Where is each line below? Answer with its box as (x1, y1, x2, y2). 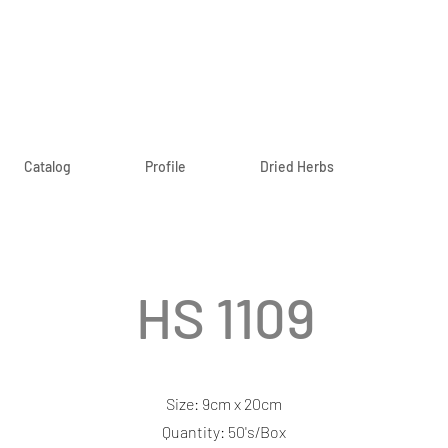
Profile (145, 158, 186, 175)
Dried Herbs (260, 158, 334, 175)
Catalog (24, 158, 71, 175)
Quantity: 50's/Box (162, 422, 286, 441)
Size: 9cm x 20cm (166, 394, 282, 413)
